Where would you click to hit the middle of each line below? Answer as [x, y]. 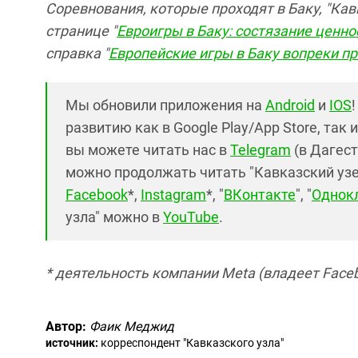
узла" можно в [114, 217]
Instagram [173, 195]
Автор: [66, 327]
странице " [81, 31]
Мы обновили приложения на [165, 105]
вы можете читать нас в [148, 150]
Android [290, 105]
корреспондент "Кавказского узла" [191, 343]
